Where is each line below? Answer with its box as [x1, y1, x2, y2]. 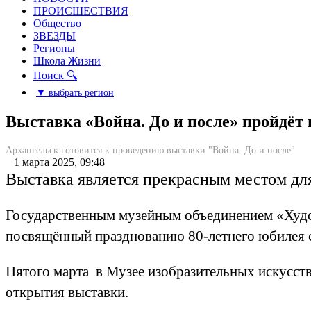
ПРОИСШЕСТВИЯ [33, 5, 128, 17]
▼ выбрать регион [36, 87, 114, 98]
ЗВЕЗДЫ [33, 30, 76, 42]
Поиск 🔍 [33, 69, 77, 81]
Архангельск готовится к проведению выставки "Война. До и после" [6, 144, 295, 155]
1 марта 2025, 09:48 [6, 155, 105, 168]
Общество [33, 17, 81, 29]
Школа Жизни [33, 55, 101, 67]
